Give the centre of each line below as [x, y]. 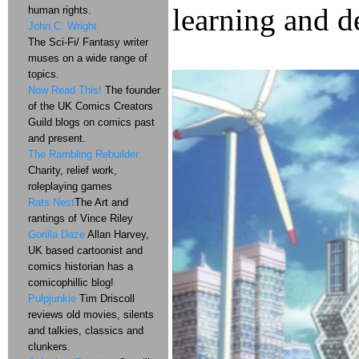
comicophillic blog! [71, 282]
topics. [44, 74]
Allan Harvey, [117, 234]
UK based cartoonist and [85, 250]
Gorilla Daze [56, 234]
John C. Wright [63, 26]
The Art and [101, 202]
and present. [57, 138]
